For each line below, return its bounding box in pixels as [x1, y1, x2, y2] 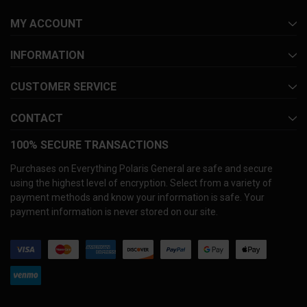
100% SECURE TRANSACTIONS [10, 138, 169, 152]
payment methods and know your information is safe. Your [10, 192, 265, 204]
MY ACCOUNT [10, 17, 83, 31]
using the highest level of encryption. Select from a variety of [10, 177, 272, 189]
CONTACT [10, 112, 63, 125]
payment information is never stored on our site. [10, 206, 218, 218]
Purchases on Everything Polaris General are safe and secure [10, 163, 273, 175]
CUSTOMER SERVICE [10, 80, 116, 94]
